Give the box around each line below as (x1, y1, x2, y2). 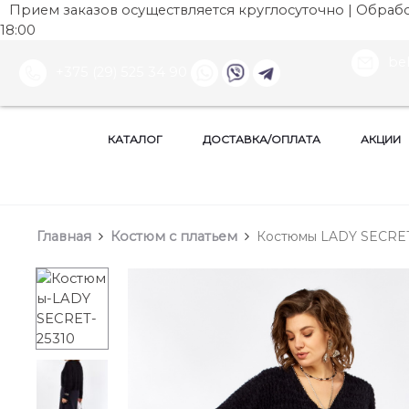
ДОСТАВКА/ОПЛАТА (203, 132, 320, 147)
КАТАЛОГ (108, 132, 163, 147)
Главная (37, 228, 91, 245)
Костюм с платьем (110, 228, 237, 245)
